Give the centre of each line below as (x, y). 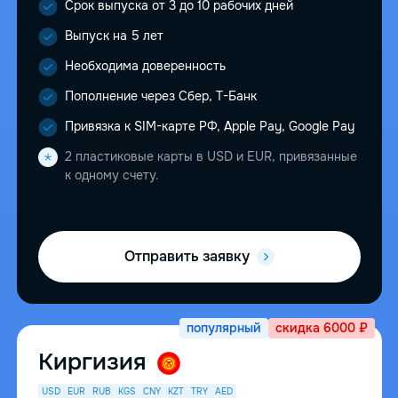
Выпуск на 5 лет (114, 36)
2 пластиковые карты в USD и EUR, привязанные (211, 157)
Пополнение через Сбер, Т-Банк (160, 96)
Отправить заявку (187, 257)
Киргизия (95, 362)
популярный (223, 328)
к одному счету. (111, 175)
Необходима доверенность (145, 66)
